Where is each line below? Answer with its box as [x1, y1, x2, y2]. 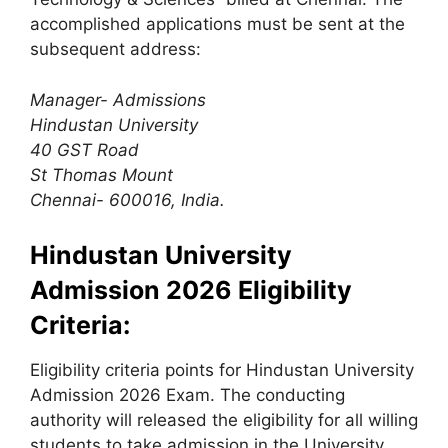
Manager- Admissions [30, 89, 206, 110]
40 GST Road [30, 139, 139, 160]
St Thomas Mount [30, 164, 173, 185]
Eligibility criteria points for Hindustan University [30, 360, 414, 380]
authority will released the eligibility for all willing [30, 410, 418, 430]
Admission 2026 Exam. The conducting [30, 385, 345, 405]
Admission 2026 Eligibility [30, 275, 352, 305]
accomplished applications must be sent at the [30, 14, 405, 34]
